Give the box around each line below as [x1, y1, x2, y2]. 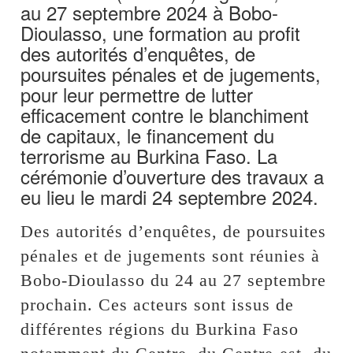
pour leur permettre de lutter [20, 80, 254, 108]
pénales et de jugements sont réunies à [20, 245, 321, 266]
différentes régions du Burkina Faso [20, 318, 299, 339]
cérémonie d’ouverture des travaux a [20, 162, 325, 190]
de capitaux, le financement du [20, 121, 275, 149]
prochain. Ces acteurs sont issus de [20, 294, 295, 314]
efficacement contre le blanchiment [20, 100, 310, 128]
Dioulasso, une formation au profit [20, 18, 301, 46]
